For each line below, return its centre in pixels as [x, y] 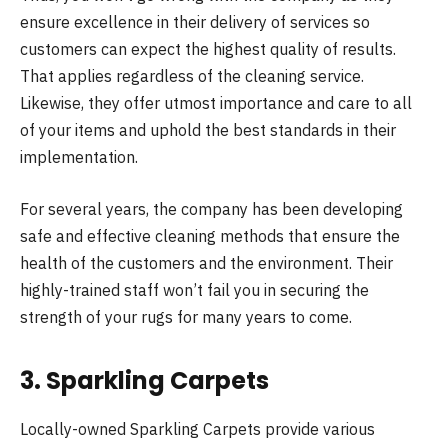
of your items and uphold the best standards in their [208, 130]
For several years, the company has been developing [211, 208]
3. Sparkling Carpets [144, 380]
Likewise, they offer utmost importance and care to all [216, 103]
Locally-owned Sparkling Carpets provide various [197, 428]
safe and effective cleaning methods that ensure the [210, 235]
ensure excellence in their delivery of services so [195, 22]
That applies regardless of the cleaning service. [192, 76]
